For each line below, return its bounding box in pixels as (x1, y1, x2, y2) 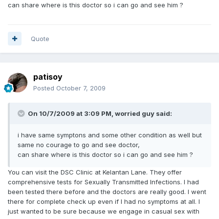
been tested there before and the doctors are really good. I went (8, 187, 206, 196)
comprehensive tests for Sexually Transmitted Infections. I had (8, 177, 199, 186)
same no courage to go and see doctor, (18, 140, 140, 149)
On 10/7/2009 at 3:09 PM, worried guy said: (26, 109, 172, 117)
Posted (33, 84, 56, 92)
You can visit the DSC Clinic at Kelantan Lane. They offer (8, 168, 182, 176)
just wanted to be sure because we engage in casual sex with (8, 207, 199, 215)
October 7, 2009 (56, 84, 106, 92)
